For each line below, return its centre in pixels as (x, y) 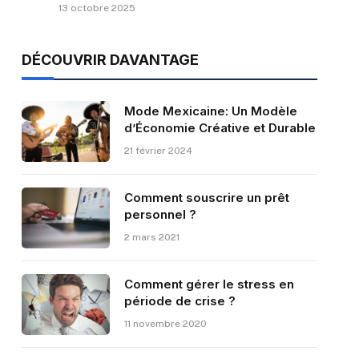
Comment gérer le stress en (209, 284)
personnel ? (160, 215)
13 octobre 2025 (97, 8)
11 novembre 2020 (165, 324)
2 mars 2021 (151, 238)
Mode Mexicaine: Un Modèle (210, 111)
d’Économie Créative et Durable (220, 128)
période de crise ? (179, 301)
